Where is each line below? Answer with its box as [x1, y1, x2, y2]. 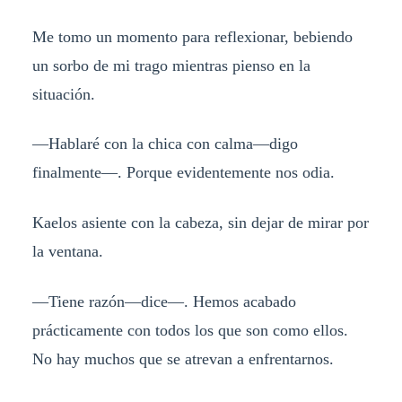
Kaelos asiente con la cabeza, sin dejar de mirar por [31, 214, 369, 232]
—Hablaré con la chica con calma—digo [31, 135, 298, 153]
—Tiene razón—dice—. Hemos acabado [31, 293, 296, 311]
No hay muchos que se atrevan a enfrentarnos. [31, 350, 334, 369]
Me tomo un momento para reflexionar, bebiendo [31, 27, 353, 46]
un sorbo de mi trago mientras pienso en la [31, 56, 310, 74]
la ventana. [31, 242, 103, 261]
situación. [31, 84, 95, 103]
